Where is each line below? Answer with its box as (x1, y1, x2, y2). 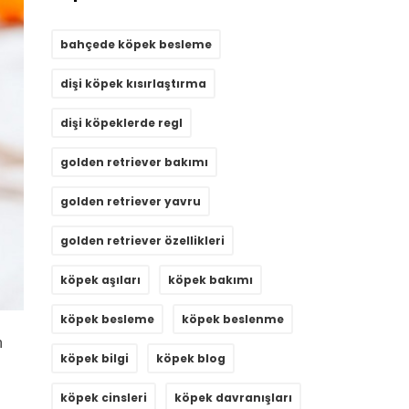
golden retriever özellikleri (60, 233, 225, 249)
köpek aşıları (60, 272, 141, 288)
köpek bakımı (168, 272, 253, 288)
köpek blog (156, 351, 225, 367)
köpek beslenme (182, 311, 284, 328)
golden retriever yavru (60, 194, 201, 210)
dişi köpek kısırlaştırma (60, 76, 206, 92)
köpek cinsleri (60, 390, 147, 406)
